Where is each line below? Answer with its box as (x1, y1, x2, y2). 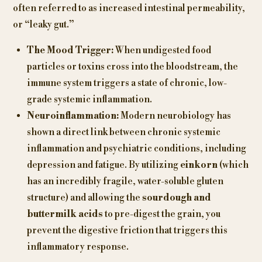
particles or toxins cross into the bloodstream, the (26, 61, 238, 73)
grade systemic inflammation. (26, 94, 152, 106)
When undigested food (113, 44, 211, 57)
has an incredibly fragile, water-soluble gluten (26, 175, 223, 188)
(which (217, 159, 249, 171)
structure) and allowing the (26, 192, 142, 204)
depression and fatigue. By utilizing (26, 159, 180, 171)
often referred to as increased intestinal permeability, (12, 2, 245, 15)
